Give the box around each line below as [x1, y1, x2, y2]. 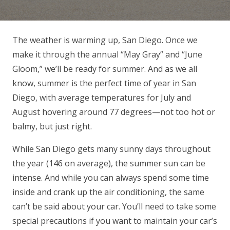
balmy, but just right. [12, 121, 92, 132]
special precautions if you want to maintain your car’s [12, 215, 217, 227]
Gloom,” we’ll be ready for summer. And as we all [12, 63, 197, 75]
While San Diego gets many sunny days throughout [12, 143, 210, 155]
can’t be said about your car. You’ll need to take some [12, 201, 216, 213]
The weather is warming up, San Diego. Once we [12, 34, 198, 46]
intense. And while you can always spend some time [12, 172, 209, 184]
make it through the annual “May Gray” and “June [12, 49, 202, 61]
